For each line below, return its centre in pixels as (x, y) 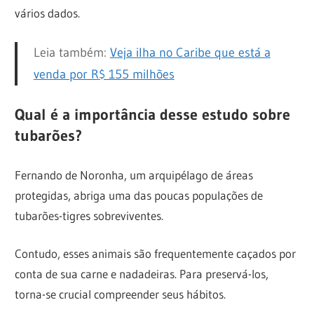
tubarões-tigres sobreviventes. (89, 215)
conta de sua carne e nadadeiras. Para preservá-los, (142, 274)
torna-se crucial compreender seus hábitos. (121, 294)
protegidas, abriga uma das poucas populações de (139, 195)
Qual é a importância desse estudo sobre (153, 115)
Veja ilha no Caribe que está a (190, 53)
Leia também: (71, 53)
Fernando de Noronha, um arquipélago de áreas (134, 175)
